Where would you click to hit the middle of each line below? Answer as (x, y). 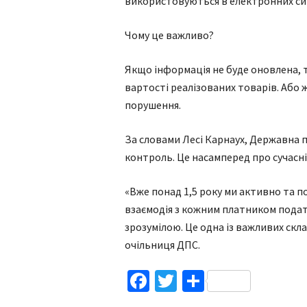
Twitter (210, 281)
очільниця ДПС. (162, 245)
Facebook (193, 281)
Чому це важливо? (169, 35)
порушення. (153, 105)
